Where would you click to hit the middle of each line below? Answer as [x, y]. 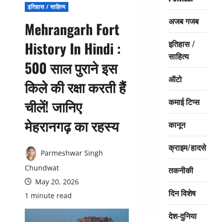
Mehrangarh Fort [72, 29]
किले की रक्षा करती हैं [75, 87]
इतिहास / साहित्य [47, 6]
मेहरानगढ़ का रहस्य [72, 125]
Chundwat [42, 168]
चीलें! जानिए [53, 106]
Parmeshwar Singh [71, 153]
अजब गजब [183, 21]
